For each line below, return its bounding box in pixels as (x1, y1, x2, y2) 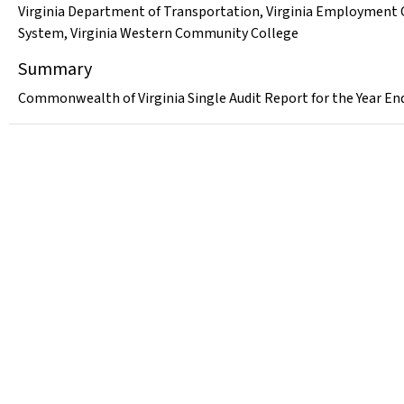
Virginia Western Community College (70, 23, 298, 43)
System (18, 23, 64, 43)
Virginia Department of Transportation (18, 2, 260, 22)
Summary (18, 57, 92, 82)
